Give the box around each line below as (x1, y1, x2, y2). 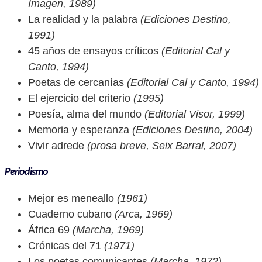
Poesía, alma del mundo (28, 108, 142, 120)
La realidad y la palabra (28, 13, 137, 25)
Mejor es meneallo (28, 192, 114, 204)
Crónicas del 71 (28, 240, 101, 251)
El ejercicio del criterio (28, 92, 130, 104)
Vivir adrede (28, 140, 84, 151)
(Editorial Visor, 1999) (142, 108, 245, 120)
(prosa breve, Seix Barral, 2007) (84, 140, 236, 151)
